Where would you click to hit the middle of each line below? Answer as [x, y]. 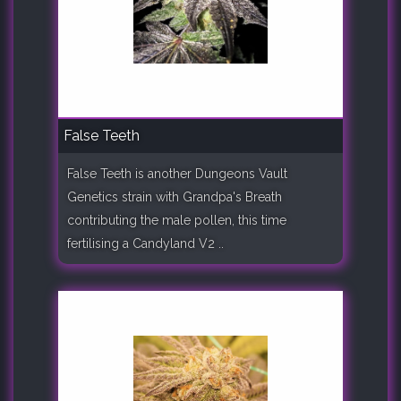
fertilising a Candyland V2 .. [145, 243]
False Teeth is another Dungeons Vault [177, 173]
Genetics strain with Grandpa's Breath [175, 196]
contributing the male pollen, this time [177, 220]
